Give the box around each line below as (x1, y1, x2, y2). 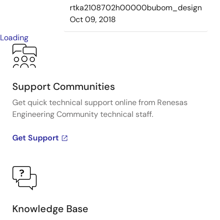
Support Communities (12, 80, 115, 93)
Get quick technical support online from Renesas (12, 97, 188, 108)
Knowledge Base (12, 202, 88, 215)
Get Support (12, 133, 59, 143)
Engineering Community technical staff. (12, 109, 153, 119)
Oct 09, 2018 (70, 14, 116, 25)
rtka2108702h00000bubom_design (70, 2, 202, 13)
